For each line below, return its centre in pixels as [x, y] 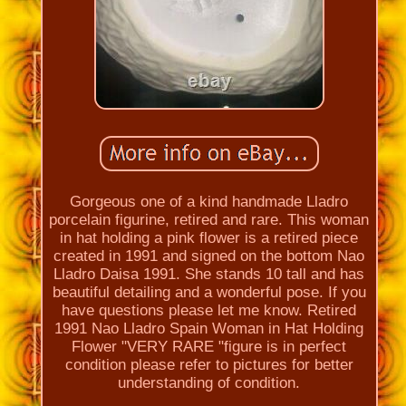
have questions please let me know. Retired [209, 310]
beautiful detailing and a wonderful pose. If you [209, 292]
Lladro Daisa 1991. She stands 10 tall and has [209, 274]
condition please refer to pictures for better [209, 364]
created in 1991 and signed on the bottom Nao [209, 256]
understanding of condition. [209, 382]
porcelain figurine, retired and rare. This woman [209, 219]
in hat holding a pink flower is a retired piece [209, 237]
